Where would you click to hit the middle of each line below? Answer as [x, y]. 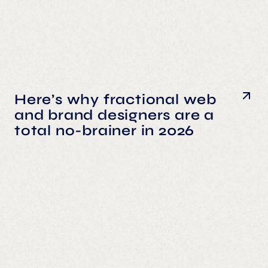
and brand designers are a [114, 115]
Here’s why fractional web [115, 99]
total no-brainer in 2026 [105, 130]
